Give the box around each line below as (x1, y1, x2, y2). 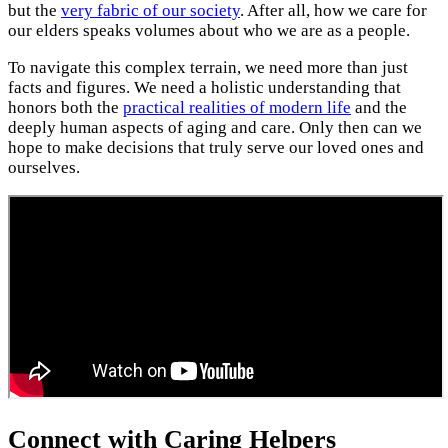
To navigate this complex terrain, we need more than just (8, 57, 408, 77)
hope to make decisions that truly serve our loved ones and (8, 137, 424, 157)
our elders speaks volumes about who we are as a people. (8, 20, 410, 40)
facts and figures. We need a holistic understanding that (8, 77, 401, 97)
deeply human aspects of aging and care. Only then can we (8, 117, 422, 137)
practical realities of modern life (123, 97, 351, 117)
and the (351, 97, 407, 117)
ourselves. (8, 157, 80, 177)
